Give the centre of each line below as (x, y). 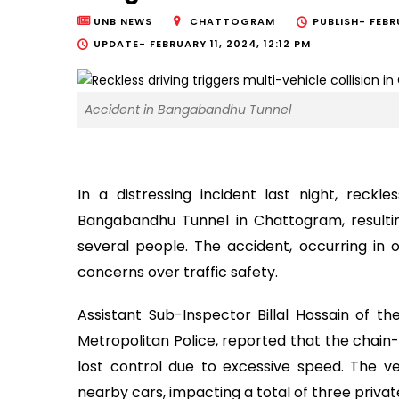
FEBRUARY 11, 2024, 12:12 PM (230, 44)
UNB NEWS (123, 22)
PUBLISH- (341, 22)
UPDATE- (122, 44)
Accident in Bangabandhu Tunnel (188, 109)
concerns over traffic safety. (178, 272)
